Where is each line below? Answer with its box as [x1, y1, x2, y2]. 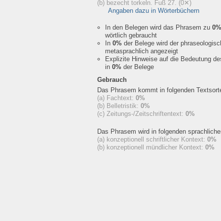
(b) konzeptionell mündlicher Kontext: [97, 144, 205, 151]
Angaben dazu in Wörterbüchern [108, 7, 199, 14]
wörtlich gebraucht [105, 32, 157, 39]
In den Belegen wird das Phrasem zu [105, 24, 212, 31]
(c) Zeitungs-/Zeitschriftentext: [97, 110, 185, 117]
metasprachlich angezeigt [105, 47, 178, 55]
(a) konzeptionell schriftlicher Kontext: [97, 136, 207, 143]
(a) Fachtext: [97, 94, 136, 102]
